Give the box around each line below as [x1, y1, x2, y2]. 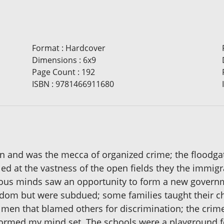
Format [31, 42, 59, 54]
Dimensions [31, 54, 77, 66]
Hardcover [65, 42, 105, 54]
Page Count [31, 66, 75, 78]
